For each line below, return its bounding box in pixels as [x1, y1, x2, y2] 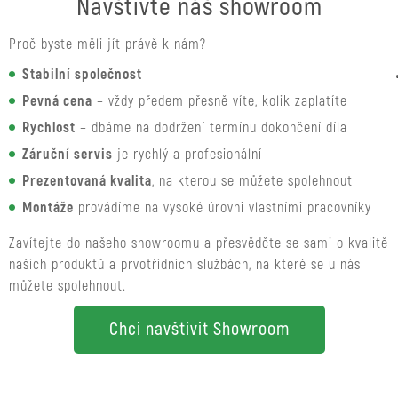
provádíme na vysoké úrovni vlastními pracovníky [74, 199, 371, 217]
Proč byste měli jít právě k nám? [9, 36, 206, 53]
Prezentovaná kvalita [22, 172, 152, 190]
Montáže [22, 199, 74, 217]
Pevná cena [22, 92, 92, 110]
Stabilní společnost [22, 66, 142, 84]
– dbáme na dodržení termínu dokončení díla [76, 119, 347, 137]
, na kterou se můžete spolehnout [152, 172, 353, 190]
